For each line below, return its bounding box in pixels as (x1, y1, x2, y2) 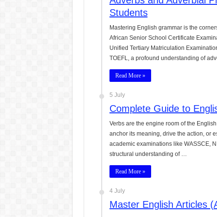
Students (109, 7, 148, 18)
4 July (109, 187, 125, 194)
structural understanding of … (109, 151, 187, 157)
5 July (109, 92, 125, 98)
